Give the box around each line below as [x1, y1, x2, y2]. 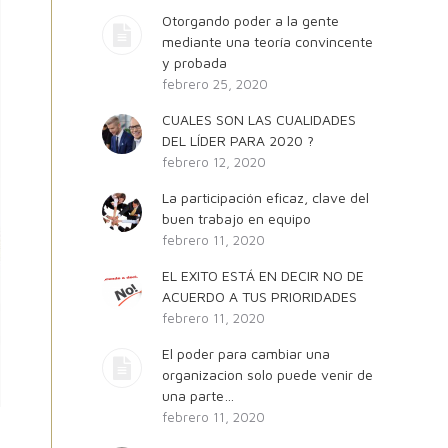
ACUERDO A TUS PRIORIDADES [162, 288, 357, 305]
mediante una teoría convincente [162, 33, 373, 50]
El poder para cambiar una [162, 345, 330, 362]
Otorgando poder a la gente [162, 12, 339, 29]
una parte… [162, 387, 234, 404]
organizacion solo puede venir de [162, 366, 373, 383]
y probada [162, 54, 227, 71]
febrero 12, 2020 [162, 154, 266, 170]
